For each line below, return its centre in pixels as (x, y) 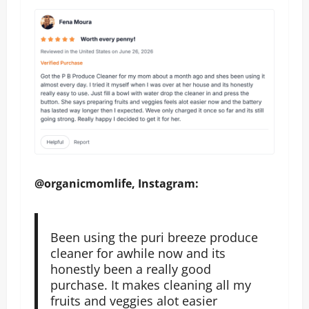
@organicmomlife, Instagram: (117, 183)
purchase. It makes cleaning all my (150, 285)
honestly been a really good (130, 269)
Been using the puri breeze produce (154, 237)
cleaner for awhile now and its (138, 253)
